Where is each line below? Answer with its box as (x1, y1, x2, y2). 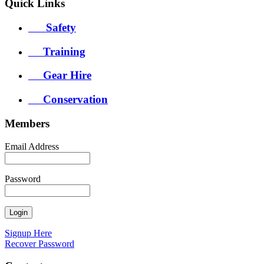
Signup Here (5, 227, 52, 238)
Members (5, 117, 49, 130)
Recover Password (5, 238, 74, 249)
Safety (28, 21, 76, 34)
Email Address (5, 141, 59, 151)
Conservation (28, 93, 108, 106)
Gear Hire (28, 69, 91, 82)
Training (28, 45, 85, 58)
